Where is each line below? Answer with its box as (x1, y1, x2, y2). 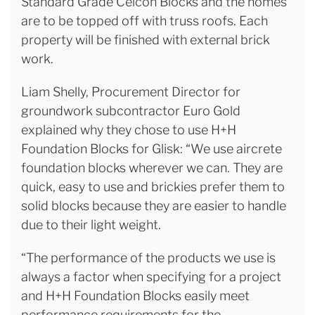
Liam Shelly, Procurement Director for (21, 84, 240, 100)
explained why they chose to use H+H (21, 122, 236, 138)
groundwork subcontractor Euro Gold (21, 103, 240, 119)
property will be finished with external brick (21, 32, 270, 48)
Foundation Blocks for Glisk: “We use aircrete (21, 141, 282, 157)
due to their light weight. (21, 217, 164, 233)
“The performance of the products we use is (21, 250, 276, 266)
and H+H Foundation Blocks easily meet (21, 288, 250, 304)
